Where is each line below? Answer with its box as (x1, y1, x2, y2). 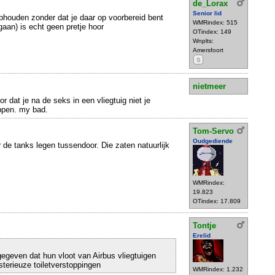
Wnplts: (193, 37, 214, 45)
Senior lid (193, 10, 222, 17)
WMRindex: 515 (193, 19, 238, 26)
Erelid (193, 232, 211, 239)
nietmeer (193, 81, 226, 91)
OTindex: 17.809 (193, 197, 241, 204)
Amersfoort (193, 47, 223, 54)
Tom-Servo (193, 126, 234, 136)
